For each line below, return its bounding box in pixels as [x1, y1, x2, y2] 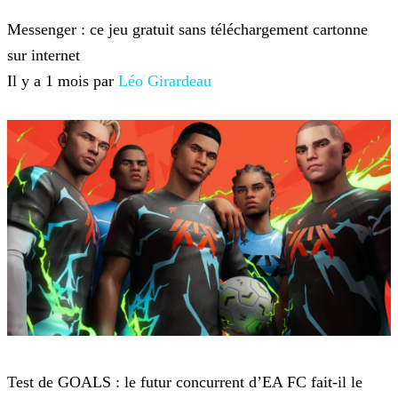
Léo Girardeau [118, 72, 211, 91]
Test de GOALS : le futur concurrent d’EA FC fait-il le [7, 373, 362, 392]
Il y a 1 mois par [7, 72, 118, 91]
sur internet [7, 46, 80, 65]
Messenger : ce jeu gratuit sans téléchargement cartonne [7, 20, 368, 39]
